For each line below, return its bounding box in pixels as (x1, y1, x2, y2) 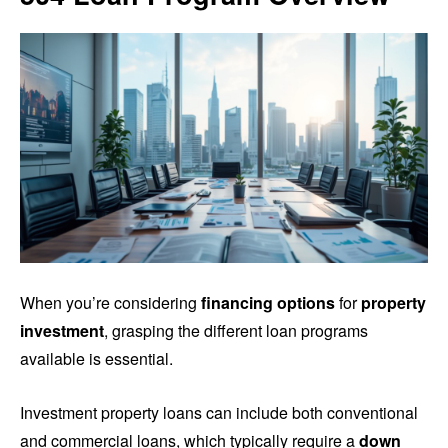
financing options (201, 290, 335, 314)
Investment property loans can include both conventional (20, 400, 418, 424)
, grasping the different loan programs (104, 318, 368, 342)
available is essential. (20, 346, 173, 370)
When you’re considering (20, 290, 201, 314)
